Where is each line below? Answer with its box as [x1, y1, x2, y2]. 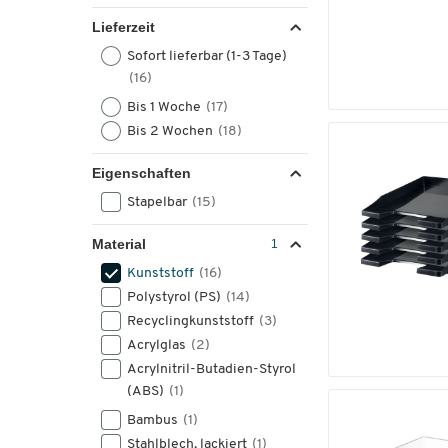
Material [92, 236, 146, 252]
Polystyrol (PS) [127, 290, 224, 305]
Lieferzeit [92, 19, 155, 35]
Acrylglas [127, 338, 189, 353]
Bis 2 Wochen [127, 124, 216, 139]
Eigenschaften [92, 165, 191, 181]
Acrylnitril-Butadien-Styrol [127, 362, 296, 377]
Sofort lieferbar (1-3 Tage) [127, 49, 287, 64]
